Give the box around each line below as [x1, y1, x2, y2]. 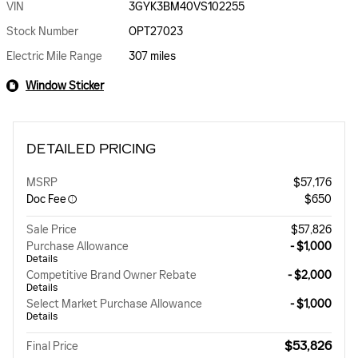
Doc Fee [26, 193, 66, 206]
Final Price [26, 340, 78, 353]
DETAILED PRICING [26, 141, 156, 157]
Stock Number [6, 25, 78, 38]
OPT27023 [129, 25, 184, 38]
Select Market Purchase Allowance [26, 297, 202, 311]
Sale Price [26, 223, 77, 237]
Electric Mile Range [6, 50, 102, 63]
